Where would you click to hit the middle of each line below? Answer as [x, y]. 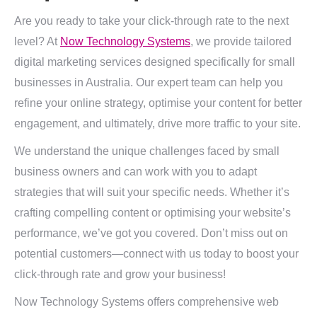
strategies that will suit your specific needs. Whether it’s [152, 192]
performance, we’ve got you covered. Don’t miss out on [151, 233]
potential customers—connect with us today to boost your [156, 254]
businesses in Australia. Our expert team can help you [149, 82]
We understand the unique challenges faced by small [147, 151]
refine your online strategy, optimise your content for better [158, 103]
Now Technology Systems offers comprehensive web [146, 302]
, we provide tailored [241, 41]
